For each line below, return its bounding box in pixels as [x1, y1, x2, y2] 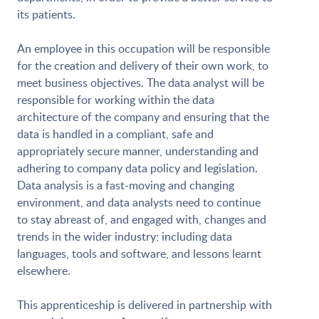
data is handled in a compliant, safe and [17, 126, 214, 142]
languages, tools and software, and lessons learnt [17, 246, 261, 261]
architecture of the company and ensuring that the [17, 109, 269, 125]
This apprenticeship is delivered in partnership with [17, 297, 272, 313]
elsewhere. [17, 263, 70, 278]
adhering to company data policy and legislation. [17, 160, 258, 176]
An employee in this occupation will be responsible [17, 41, 270, 56]
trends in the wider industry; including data [17, 229, 232, 244]
